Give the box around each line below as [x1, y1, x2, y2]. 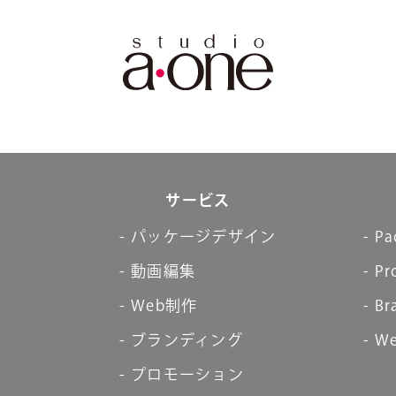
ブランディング [131, 331, 243, 347]
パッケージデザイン [131, 228, 277, 244]
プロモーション [131, 366, 244, 382]
